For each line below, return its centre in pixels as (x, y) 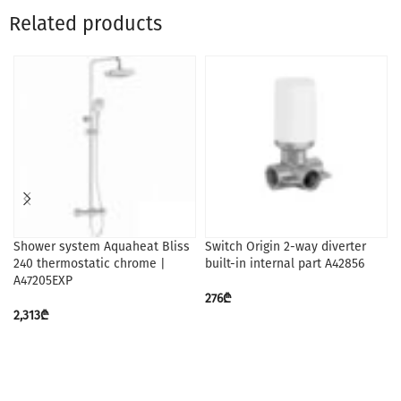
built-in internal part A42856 (285, 264)
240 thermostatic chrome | (90, 264)
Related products (85, 24)
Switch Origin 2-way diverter (286, 247)
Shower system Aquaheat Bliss (102, 247)
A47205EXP (43, 281)
